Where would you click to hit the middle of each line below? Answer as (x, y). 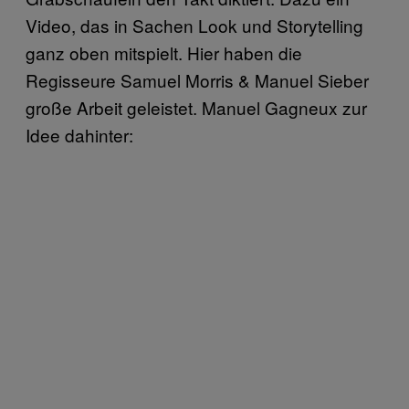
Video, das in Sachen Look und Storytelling (194, 25)
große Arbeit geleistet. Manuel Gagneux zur (196, 107)
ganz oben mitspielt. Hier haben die (164, 52)
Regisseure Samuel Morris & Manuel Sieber (197, 79)
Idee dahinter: (79, 134)
